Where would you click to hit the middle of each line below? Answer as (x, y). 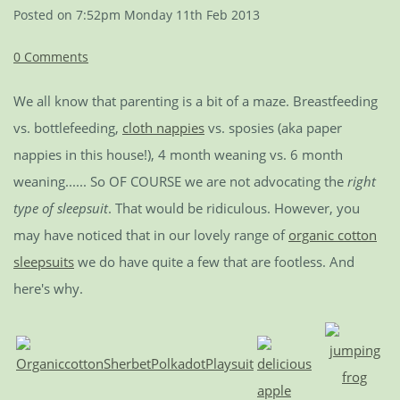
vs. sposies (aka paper (273, 127)
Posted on (45, 15)
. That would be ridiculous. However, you (234, 208)
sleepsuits (44, 261)
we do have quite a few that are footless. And (214, 261)
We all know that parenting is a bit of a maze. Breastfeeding (196, 100)
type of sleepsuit (61, 208)
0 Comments (51, 57)
